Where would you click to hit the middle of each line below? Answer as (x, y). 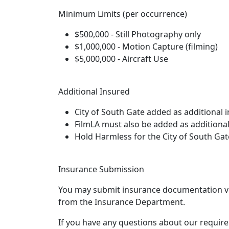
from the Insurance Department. (122, 202)
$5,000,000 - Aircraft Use (121, 59)
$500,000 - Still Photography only (138, 34)
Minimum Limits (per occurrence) (123, 14)
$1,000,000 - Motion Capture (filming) (146, 47)
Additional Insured (94, 91)
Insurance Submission (101, 169)
